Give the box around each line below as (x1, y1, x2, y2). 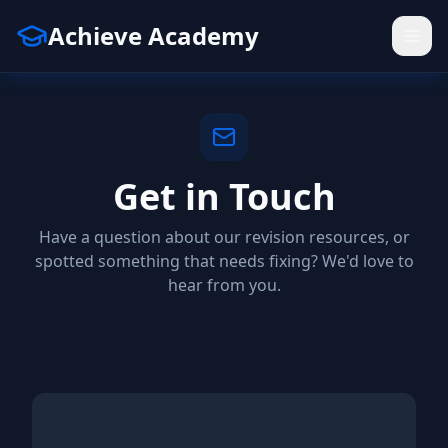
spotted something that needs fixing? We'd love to (34, 250, 414, 272)
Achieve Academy (48, 19, 259, 52)
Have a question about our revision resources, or (38, 226, 410, 248)
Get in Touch (112, 172, 336, 221)
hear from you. (167, 274, 281, 296)
